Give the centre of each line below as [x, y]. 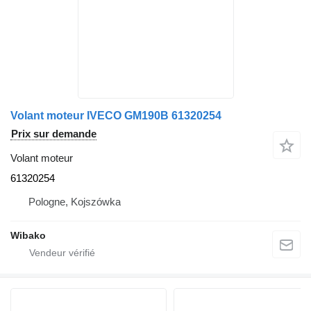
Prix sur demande [54, 133]
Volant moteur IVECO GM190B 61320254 [116, 115]
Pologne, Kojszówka [75, 201]
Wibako [28, 235]
